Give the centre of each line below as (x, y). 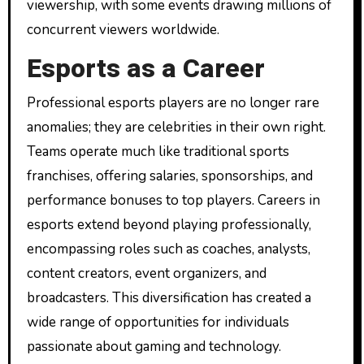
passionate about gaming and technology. (154, 346)
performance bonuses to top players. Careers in (173, 200)
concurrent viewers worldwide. (123, 29)
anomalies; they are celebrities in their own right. (176, 127)
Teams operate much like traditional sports (158, 151)
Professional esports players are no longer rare (173, 102)
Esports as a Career (145, 69)
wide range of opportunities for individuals (158, 322)
